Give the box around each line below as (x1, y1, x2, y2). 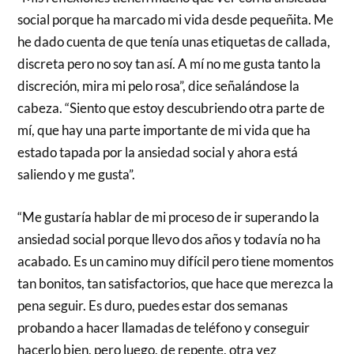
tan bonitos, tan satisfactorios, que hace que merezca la (17, 274, 334, 292)
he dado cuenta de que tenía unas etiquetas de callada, (17, 33, 331, 51)
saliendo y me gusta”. (17, 166, 136, 183)
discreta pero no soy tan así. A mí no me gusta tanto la (17, 55, 322, 73)
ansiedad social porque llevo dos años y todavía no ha (17, 230, 322, 247)
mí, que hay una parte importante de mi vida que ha (17, 122, 311, 139)
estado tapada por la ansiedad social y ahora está (17, 144, 299, 161)
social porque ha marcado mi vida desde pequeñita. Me (17, 11, 334, 28)
